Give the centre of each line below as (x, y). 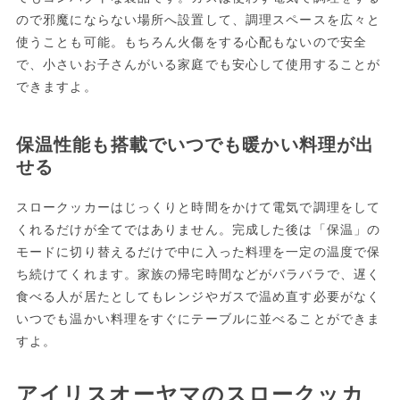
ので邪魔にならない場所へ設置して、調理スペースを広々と (198, 20)
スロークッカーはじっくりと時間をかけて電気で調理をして (198, 208)
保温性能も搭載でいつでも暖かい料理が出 (195, 145)
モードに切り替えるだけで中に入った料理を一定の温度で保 (198, 252)
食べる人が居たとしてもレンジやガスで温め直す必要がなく (198, 297)
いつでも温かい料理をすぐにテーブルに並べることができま (198, 319)
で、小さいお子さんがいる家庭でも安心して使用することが (198, 65)
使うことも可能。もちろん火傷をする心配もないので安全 (192, 42)
